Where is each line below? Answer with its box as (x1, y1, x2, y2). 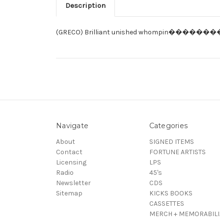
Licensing (56, 158, 86, 166)
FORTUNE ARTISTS (149, 147, 206, 156)
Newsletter (56, 178, 91, 187)
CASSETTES (149, 199, 184, 208)
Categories (149, 121, 188, 130)
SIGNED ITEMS (149, 137, 194, 146)
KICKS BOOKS (149, 189, 192, 197)
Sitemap (56, 189, 82, 197)
